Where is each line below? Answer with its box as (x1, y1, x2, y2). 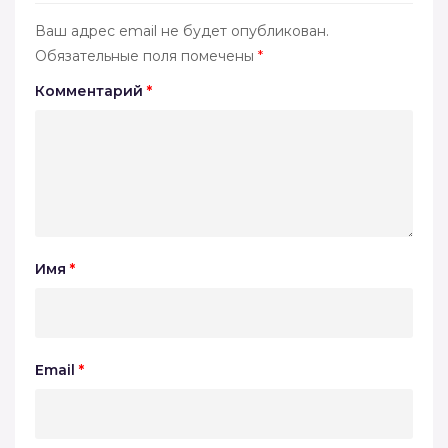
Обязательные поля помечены (35, 46, 258, 65)
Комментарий (35, 81, 147, 100)
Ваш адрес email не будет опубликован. (35, 21, 329, 40)
